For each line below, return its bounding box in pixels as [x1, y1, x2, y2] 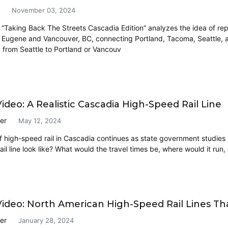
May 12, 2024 [18, 116, 61, 125]
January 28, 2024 [18, 216, 74, 224]
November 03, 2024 [12, 6, 75, 14]
